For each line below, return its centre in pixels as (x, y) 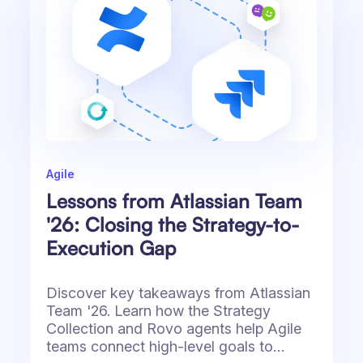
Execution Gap (111, 248)
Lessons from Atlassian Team (175, 201)
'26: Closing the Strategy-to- (173, 225)
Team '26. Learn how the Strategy (159, 311)
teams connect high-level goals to (160, 347)
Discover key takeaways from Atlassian (179, 293)
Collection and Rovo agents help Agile (174, 329)
